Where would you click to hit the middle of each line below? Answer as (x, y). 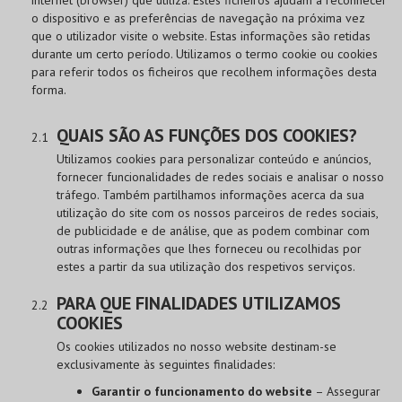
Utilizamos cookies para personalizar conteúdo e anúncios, (214, 159)
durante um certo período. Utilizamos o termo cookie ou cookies (205, 54)
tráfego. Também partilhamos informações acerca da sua (210, 195)
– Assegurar (346, 392)
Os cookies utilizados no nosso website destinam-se (197, 347)
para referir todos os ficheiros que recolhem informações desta (204, 72)
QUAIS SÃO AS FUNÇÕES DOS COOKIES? (207, 136)
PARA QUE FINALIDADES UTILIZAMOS (199, 304)
